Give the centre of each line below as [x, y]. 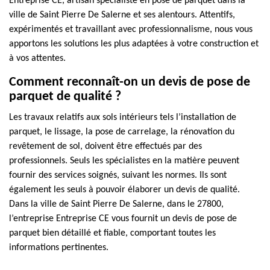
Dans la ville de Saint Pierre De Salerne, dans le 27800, [116, 204]
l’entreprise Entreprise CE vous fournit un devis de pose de [123, 219]
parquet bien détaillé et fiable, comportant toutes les [112, 233]
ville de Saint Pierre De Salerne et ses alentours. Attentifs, [122, 15]
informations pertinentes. [59, 248]
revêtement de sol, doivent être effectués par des [105, 146]
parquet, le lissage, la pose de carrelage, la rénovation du [122, 132]
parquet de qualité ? [65, 97]
